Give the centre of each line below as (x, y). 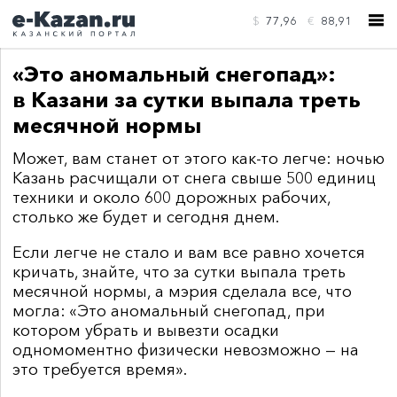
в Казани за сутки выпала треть (187, 100)
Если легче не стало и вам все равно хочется (189, 253)
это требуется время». (100, 370)
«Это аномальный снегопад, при (197, 311)
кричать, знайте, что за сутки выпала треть (179, 272)
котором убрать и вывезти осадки (146, 331)
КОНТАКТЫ (235, 168)
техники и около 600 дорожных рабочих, (171, 198)
